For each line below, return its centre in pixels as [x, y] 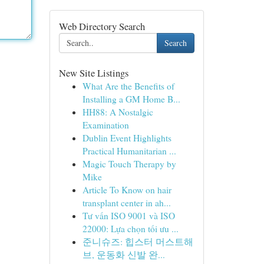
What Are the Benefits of [128, 86]
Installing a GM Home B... [131, 99]
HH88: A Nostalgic [118, 112]
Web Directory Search [102, 26]
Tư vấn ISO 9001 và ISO [128, 216]
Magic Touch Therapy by [129, 164]
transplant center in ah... [126, 203]
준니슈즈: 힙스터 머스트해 [138, 242]
